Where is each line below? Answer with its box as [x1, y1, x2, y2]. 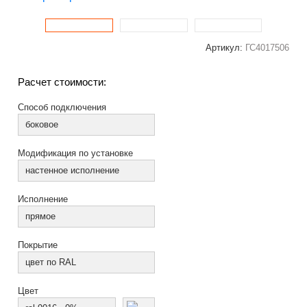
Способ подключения [18, 102, 107, 112]
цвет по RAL [25, 257, 77, 267]
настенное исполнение [25, 165, 120, 175]
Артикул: [205, 42, 245, 53]
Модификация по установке [18, 148, 134, 158]
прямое [25, 211, 56, 221]
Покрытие [18, 240, 58, 250]
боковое [25, 119, 59, 130]
